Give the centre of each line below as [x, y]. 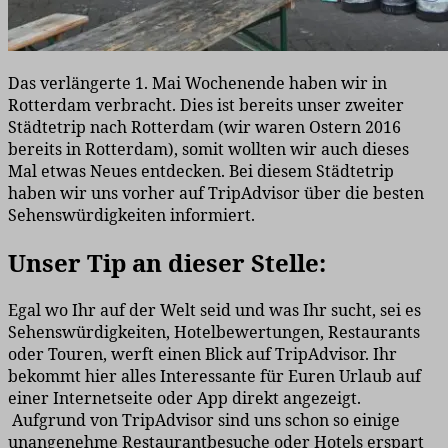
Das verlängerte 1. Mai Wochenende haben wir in [197, 83]
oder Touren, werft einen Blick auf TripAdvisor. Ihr [202, 354]
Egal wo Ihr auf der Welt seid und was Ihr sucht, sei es [214, 310]
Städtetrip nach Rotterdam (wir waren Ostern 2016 [204, 127]
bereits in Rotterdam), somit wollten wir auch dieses [208, 149]
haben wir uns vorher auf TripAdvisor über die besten [216, 193]
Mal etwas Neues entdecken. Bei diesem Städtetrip [201, 171]
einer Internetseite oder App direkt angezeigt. [184, 398]
